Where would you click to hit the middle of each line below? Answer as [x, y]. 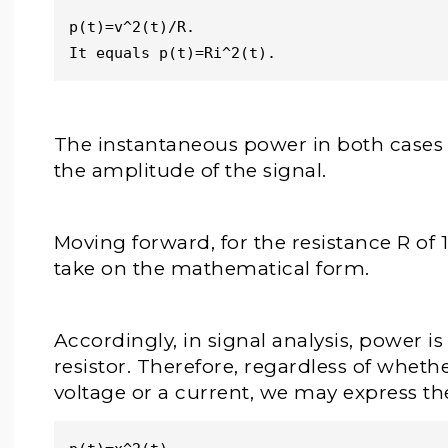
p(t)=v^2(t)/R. [136, 27]
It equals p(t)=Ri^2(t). [176, 53]
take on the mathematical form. [211, 268]
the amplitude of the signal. [193, 170]
